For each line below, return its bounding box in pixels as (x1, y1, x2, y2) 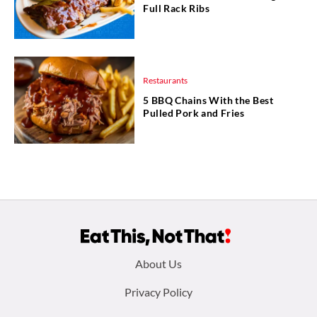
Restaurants (143, 74, 188, 86)
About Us (135, 257, 182, 271)
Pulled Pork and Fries (143, 106, 245, 119)
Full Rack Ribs (143, 1, 210, 14)
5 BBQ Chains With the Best (143, 93, 273, 106)
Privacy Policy (125, 285, 192, 299)
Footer (11, 250, 86, 282)
